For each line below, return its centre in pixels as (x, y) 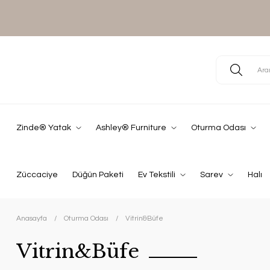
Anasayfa (32, 218)
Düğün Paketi (98, 175)
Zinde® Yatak (44, 128)
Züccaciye (37, 175)
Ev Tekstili (157, 175)
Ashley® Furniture (131, 128)
